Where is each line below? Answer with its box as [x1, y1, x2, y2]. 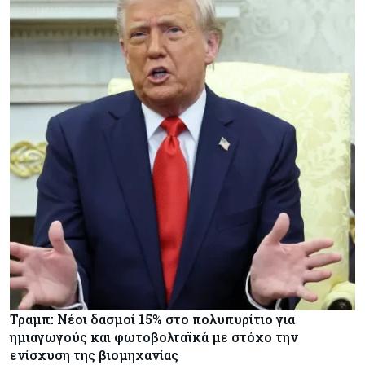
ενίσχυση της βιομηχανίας [10, 345, 178, 363]
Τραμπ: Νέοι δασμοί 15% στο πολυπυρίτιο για [10, 310, 295, 328]
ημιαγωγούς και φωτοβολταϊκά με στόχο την [10, 328, 298, 345]
